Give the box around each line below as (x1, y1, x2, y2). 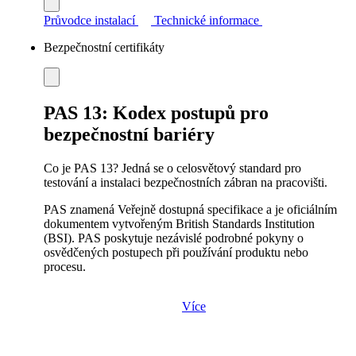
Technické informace (154, 13, 259, 27)
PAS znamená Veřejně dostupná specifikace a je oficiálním (44, 202, 337, 216)
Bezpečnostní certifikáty (44, 40, 164, 54)
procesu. (44, 259, 86, 273)
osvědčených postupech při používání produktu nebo (44, 245, 308, 259)
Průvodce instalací (44, 13, 135, 27)
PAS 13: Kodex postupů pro (44, 102, 269, 123)
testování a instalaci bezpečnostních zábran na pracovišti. (44, 175, 327, 189)
